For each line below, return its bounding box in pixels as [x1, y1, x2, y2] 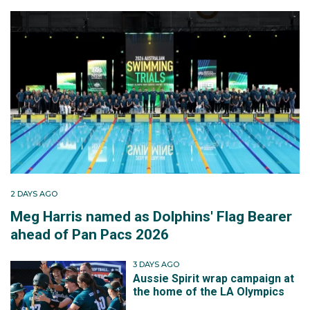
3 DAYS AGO [133, 259, 180, 269]
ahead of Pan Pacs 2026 [10, 226, 169, 243]
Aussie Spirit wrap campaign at [133, 272, 295, 285]
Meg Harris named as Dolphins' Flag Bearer [10, 208, 292, 225]
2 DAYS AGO [10, 188, 57, 199]
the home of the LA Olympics [133, 285, 285, 298]
